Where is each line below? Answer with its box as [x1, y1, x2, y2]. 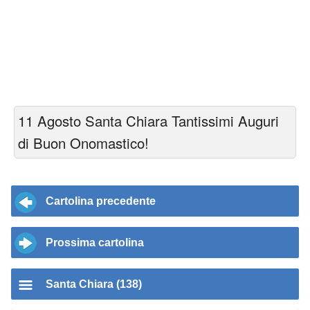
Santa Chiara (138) [46, 278, 142, 290]
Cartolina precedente [46, 195, 156, 207]
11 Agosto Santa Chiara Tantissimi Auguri [18, 111, 279, 131]
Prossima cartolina [46, 237, 144, 248]
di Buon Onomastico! [18, 133, 149, 153]
